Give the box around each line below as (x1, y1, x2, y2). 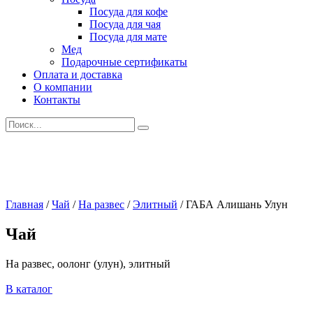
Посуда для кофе (89, 6, 168, 17)
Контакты (34, 94, 80, 105)
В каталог (6, 282, 52, 295)
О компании (34, 81, 92, 93)
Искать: (5, 117, 41, 129)
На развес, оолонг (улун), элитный (6, 257, 170, 270)
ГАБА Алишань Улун (186, 198, 288, 210)
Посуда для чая (89, 18, 161, 30)
